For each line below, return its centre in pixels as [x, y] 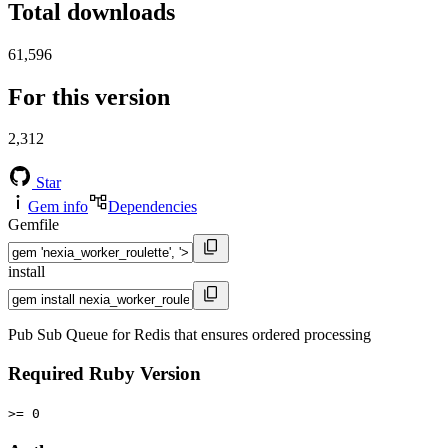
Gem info [58, 207]
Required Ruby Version [104, 374]
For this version [89, 96]
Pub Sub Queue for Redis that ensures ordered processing [189, 335]
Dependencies [152, 207]
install [26, 272]
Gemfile [33, 225]
